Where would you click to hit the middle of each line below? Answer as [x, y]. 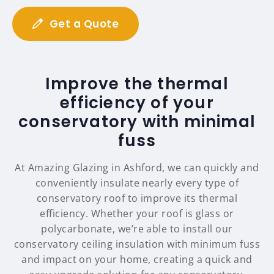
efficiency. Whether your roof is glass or [137, 214]
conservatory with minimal [137, 122]
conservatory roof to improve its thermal [137, 198]
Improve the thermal [137, 84]
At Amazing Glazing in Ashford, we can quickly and [137, 168]
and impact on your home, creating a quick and [137, 260]
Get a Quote [84, 24]
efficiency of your [137, 103]
